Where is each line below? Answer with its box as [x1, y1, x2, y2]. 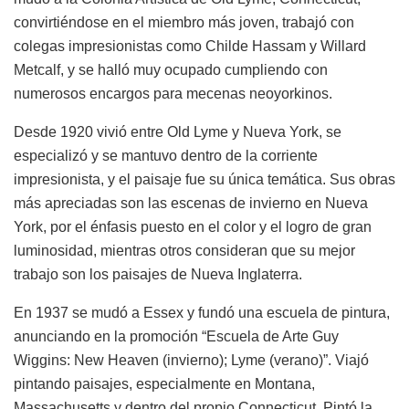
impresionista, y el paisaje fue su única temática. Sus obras [14, 171, 395, 187]
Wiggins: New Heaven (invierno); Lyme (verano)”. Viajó [14, 351, 369, 368]
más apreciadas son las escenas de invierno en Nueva [14, 194, 368, 211]
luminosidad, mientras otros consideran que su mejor [14, 242, 355, 258]
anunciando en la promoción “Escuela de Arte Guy [14, 328, 339, 344]
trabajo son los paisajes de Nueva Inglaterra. [14, 266, 302, 282]
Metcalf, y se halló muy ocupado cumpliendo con [14, 61, 328, 78]
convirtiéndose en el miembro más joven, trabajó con [14, 14, 354, 30]
